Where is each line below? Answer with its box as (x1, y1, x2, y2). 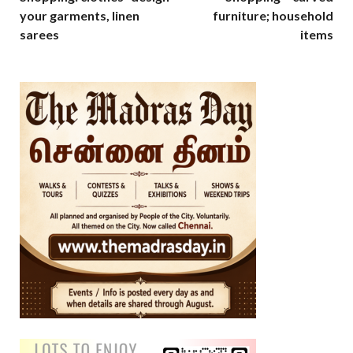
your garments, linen (20, 8, 139, 24)
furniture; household (213, 8, 333, 24)
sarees (20, 27, 59, 43)
